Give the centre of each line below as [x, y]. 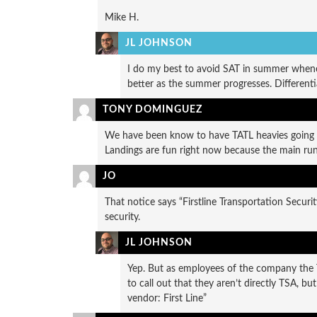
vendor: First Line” [167, 298]
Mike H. [121, 17]
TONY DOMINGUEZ [152, 109]
